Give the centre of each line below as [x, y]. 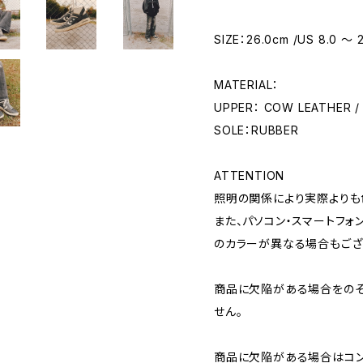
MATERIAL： [247, 85]
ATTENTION [250, 175]
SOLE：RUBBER [256, 130]
